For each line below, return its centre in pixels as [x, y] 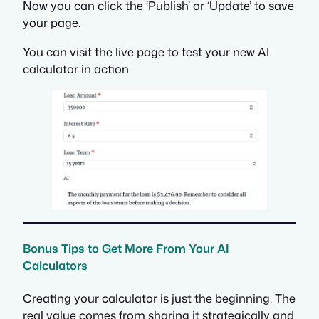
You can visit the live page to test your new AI [146, 51]
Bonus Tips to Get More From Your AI [126, 248]
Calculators [55, 265]
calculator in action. [77, 68]
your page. [52, 23]
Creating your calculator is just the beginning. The [159, 298]
